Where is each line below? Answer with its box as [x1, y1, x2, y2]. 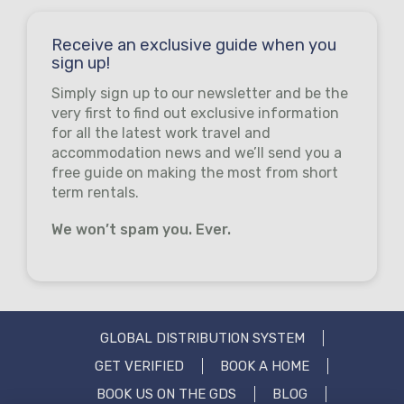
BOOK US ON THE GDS [96, 385, 236, 402]
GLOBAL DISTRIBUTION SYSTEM [99, 329, 305, 346]
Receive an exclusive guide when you [51, 34, 336, 55]
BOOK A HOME [220, 357, 309, 374]
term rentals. [51, 183, 139, 201]
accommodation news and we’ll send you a [51, 143, 342, 161]
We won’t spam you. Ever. [51, 220, 231, 238]
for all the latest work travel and [51, 124, 271, 142]
